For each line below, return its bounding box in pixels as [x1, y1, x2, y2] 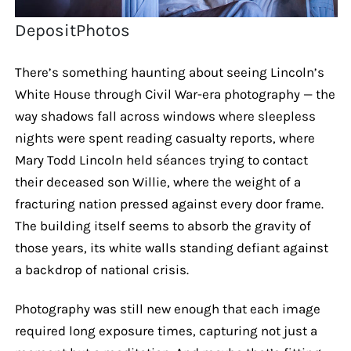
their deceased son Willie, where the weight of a [14, 173, 301, 190]
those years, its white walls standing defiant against [14, 239, 328, 255]
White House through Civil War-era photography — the [14, 85, 335, 102]
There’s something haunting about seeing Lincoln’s [14, 63, 324, 80]
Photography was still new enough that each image [14, 300, 320, 317]
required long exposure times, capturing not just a [14, 322, 317, 338]
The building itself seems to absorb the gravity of [14, 217, 311, 233]
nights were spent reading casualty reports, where [14, 129, 315, 146]
